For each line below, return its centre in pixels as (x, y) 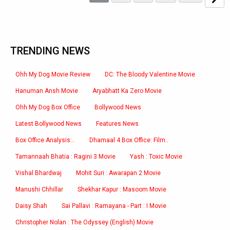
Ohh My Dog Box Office (48, 107)
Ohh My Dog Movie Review (53, 74)
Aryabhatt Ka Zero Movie (127, 91)
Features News (117, 124)
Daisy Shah (31, 206)
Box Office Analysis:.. (45, 140)
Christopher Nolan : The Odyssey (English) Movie (84, 222)
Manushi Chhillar (39, 189)
